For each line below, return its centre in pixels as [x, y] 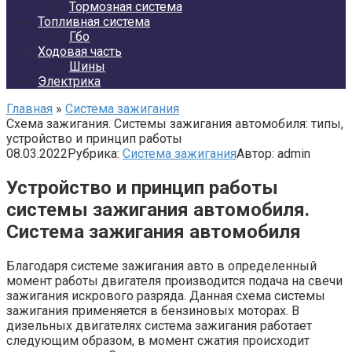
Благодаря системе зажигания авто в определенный [161, 266]
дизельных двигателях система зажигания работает [159, 325]
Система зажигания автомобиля [154, 231]
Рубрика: [93, 154]
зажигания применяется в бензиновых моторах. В [153, 310]
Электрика [69, 81]
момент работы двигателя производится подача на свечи [174, 280]
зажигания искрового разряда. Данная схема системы [166, 295]
